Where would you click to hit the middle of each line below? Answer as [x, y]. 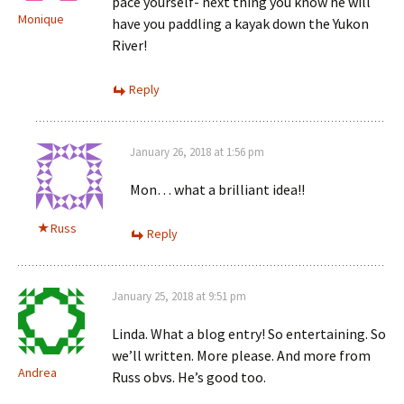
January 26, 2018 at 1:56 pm [197, 151]
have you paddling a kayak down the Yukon [240, 23]
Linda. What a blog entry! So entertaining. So [249, 333]
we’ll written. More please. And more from [241, 355]
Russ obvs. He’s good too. [189, 376]
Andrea [37, 372]
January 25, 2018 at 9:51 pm [179, 296]
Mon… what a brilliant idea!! [217, 189]
